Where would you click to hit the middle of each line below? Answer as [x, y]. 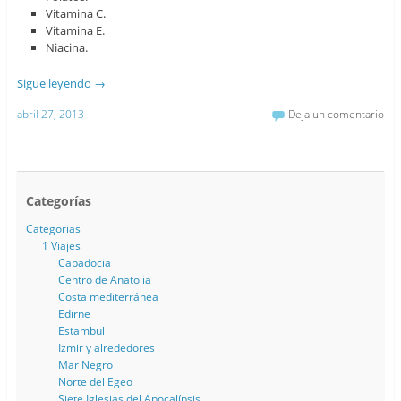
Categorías [58, 201]
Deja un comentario [337, 115]
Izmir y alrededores [106, 348]
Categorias [53, 229]
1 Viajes [61, 246]
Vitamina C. [76, 14]
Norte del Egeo [95, 382]
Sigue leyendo [55, 84]
